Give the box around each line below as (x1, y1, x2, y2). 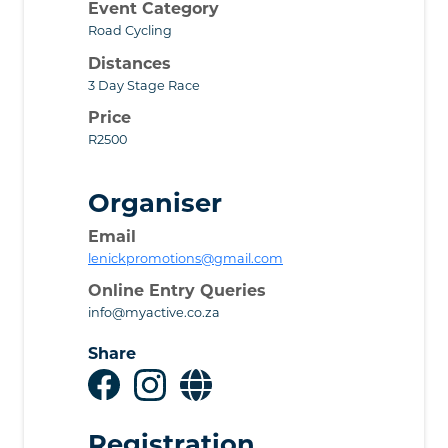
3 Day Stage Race (88, 77, 200, 93)
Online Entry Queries (88, 281, 266, 301)
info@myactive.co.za (88, 305, 220, 321)
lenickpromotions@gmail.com (88, 251, 283, 267)
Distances (88, 53, 171, 73)
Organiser (88, 186, 222, 218)
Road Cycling (88, 23, 172, 39)
